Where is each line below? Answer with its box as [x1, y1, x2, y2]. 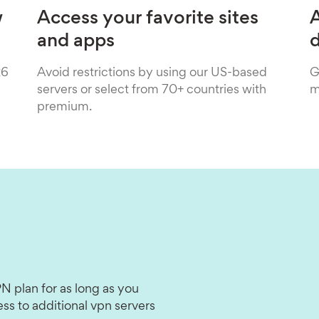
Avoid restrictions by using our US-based [36, 68, 267, 79]
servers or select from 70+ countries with [36, 85, 266, 96]
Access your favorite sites [36, 11, 258, 28]
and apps [36, 33, 115, 51]
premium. [36, 102, 92, 113]
